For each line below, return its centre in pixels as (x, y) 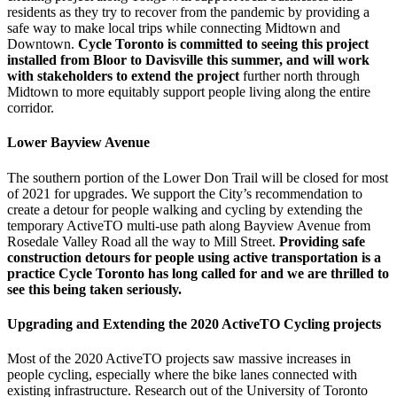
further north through (300, 76)
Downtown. (43, 44)
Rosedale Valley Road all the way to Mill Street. (143, 241)
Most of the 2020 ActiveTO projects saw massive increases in (179, 359)
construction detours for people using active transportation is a (194, 257)
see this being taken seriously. (94, 289)
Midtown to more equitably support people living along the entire (189, 92)
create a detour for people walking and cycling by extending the (185, 209)
